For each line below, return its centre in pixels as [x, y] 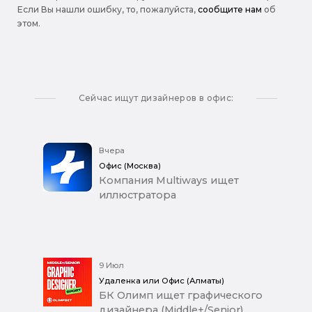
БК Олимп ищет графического [181, 295]
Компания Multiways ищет [169, 180]
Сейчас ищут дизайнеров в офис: [156, 97]
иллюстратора [138, 195]
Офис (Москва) [130, 165]
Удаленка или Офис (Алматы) [162, 280]
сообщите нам [230, 9]
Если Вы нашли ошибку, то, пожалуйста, [108, 9]
